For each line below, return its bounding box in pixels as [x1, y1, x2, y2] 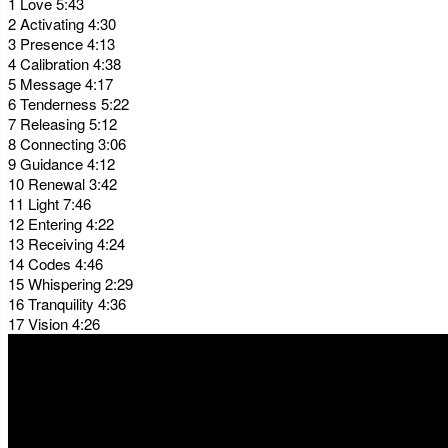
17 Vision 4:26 [8, 312, 100, 334]
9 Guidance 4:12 [8, 152, 115, 174]
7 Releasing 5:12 [8, 112, 117, 134]
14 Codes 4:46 [8, 252, 103, 274]
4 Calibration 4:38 [8, 52, 121, 74]
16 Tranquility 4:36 [8, 292, 126, 314]
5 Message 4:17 [8, 72, 113, 94]
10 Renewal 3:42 [8, 172, 117, 194]
